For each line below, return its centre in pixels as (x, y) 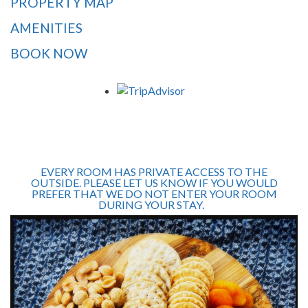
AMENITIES (46, 28)
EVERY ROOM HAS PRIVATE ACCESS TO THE (154, 172)
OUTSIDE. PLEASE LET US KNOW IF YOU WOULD (154, 183)
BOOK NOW (49, 54)
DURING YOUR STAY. (154, 205)
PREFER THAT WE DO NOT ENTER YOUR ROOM (154, 194)
